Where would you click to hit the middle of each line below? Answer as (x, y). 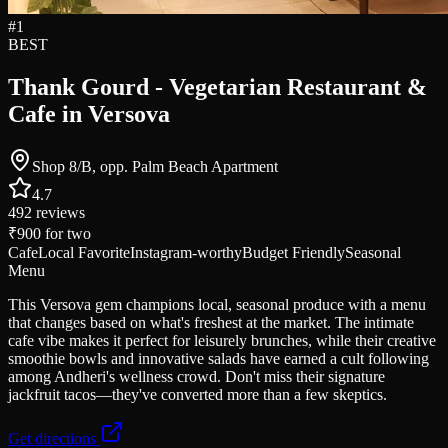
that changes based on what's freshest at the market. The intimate (211, 322)
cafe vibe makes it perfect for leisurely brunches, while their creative (222, 340)
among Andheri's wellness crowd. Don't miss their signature (196, 376)
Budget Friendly (293, 252)
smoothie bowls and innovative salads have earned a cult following (218, 358)
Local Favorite (84, 252)
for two (66, 233)
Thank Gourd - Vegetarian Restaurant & (217, 87)
